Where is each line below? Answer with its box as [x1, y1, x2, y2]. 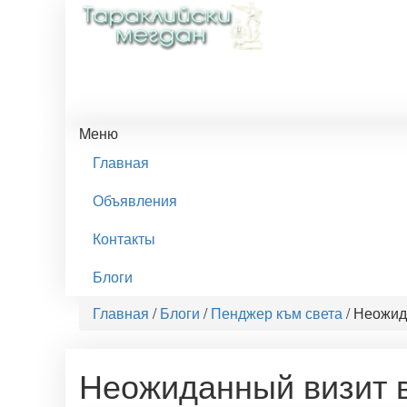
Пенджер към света [211, 303, 342, 323]
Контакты [93, 228, 155, 249]
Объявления [93, 190, 177, 211]
